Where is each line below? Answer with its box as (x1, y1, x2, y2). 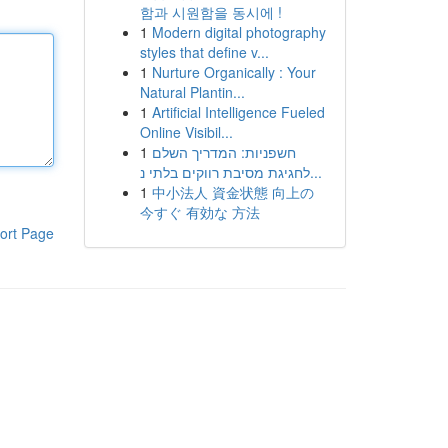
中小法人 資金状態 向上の (151, 182, 314, 202)
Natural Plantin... (139, 82, 245, 102)
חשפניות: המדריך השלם (151, 142, 296, 162)
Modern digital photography (151, 22, 326, 42)
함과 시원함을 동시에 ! (139, 2, 282, 22)
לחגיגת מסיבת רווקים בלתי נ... (309, 162, 322, 182)
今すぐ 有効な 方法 (139, 202, 260, 222)
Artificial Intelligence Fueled (151, 102, 325, 122)
